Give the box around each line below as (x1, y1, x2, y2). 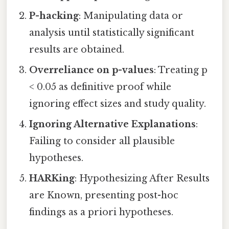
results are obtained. (29, 44, 125, 56)
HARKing (29, 173, 75, 185)
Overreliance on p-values (29, 64, 154, 76)
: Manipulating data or (79, 10, 184, 22)
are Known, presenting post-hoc (29, 190, 179, 201)
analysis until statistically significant (29, 27, 195, 39)
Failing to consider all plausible (29, 135, 175, 147)
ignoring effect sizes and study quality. (29, 98, 207, 110)
